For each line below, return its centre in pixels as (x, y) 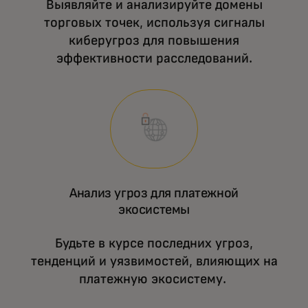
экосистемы (154, 210)
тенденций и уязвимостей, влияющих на (154, 262)
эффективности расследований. (154, 59)
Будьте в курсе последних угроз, (154, 244)
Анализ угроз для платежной (154, 194)
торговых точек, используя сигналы (154, 23)
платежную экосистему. (154, 279)
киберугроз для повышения (154, 41)
